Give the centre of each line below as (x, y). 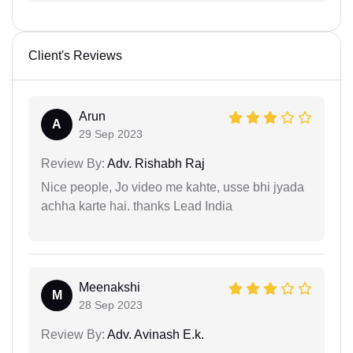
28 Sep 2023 (111, 305)
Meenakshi (110, 287)
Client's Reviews (75, 55)
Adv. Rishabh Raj (155, 163)
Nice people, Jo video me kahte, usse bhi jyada (173, 187)
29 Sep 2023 (111, 134)
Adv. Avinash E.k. (154, 334)
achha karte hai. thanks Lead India (137, 206)
